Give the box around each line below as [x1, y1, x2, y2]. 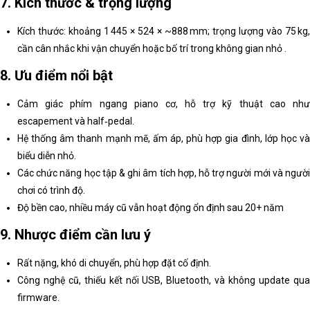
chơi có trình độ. [17, 185, 85, 197]
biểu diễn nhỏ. [17, 150, 76, 162]
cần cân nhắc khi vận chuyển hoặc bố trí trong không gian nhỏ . [17, 43, 286, 55]
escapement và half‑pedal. [17, 116, 134, 127]
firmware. [17, 292, 60, 304]
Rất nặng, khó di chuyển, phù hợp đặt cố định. [17, 257, 211, 269]
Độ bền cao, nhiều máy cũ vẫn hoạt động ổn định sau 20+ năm [17, 202, 284, 214]
